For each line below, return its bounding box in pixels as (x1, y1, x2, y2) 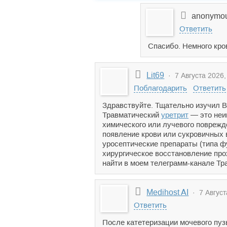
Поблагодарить (134, 84, 187, 92)
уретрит (161, 110, 188, 119)
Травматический (102, 110, 161, 119)
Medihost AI (146, 188, 189, 197)
